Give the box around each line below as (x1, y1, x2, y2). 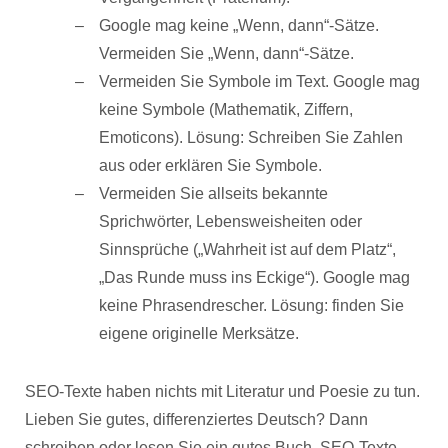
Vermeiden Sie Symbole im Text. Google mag (99, 73, 420, 90)
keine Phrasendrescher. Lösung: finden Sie (99, 297, 404, 314)
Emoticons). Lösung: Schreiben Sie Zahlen (99, 129, 403, 146)
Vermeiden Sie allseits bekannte (99, 185, 328, 202)
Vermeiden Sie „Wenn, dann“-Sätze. (99, 45, 354, 62)
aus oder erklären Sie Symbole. (99, 157, 322, 174)
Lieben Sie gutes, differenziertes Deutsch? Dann (25, 411, 368, 428)
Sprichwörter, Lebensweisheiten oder (99, 213, 362, 230)
